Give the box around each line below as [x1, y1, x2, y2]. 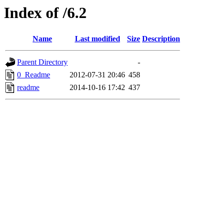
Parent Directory [17, 58, 68, 67]
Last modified [74, 35, 120, 43]
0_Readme [17, 71, 50, 79]
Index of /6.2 [4, 4, 87, 21]
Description [142, 35, 180, 43]
